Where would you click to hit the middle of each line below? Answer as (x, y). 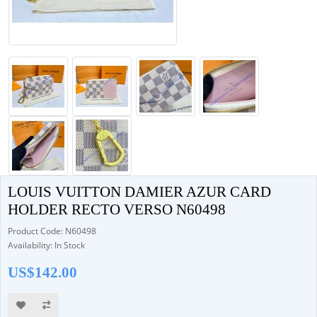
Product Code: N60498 (52, 231)
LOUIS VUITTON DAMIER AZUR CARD (139, 192)
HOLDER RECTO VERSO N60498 (117, 209)
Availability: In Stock (46, 245)
